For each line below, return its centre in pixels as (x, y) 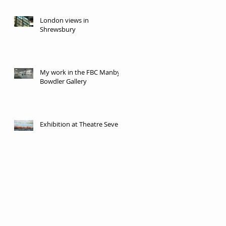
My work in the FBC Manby (80, 72)
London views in (64, 20)
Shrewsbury (58, 29)
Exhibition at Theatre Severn (82, 124)
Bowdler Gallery (63, 81)
